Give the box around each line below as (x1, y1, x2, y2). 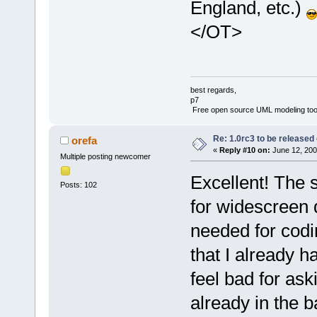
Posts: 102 (59, 180, 97, 190)
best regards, (190, 85, 236, 94)
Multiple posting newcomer (59, 151, 151, 161)
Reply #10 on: (219, 145, 270, 154)
